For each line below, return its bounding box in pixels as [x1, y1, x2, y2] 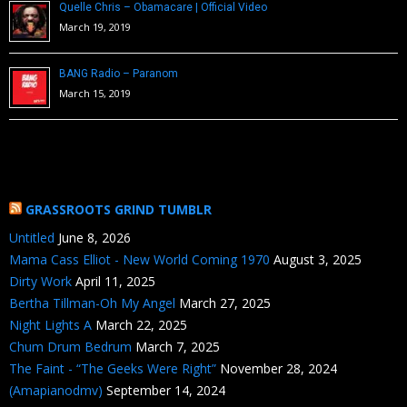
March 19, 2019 [59, 19, 131, 34]
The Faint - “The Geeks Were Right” [9, 359, 216, 377]
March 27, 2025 [179, 293, 271, 312]
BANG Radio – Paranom [59, 66, 178, 80]
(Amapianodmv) [9, 381, 103, 399]
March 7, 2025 [135, 337, 220, 355]
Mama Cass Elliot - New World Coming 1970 [9, 250, 270, 268]
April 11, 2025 [75, 272, 155, 290]
